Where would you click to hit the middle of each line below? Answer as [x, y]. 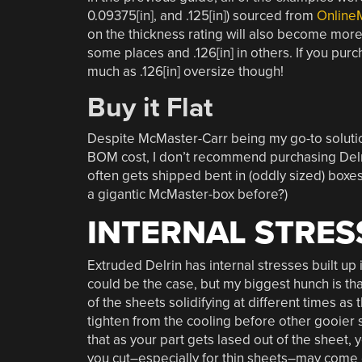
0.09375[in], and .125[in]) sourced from [202, 16]
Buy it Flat [149, 108]
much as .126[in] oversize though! [185, 72]
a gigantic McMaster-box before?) [187, 194]
